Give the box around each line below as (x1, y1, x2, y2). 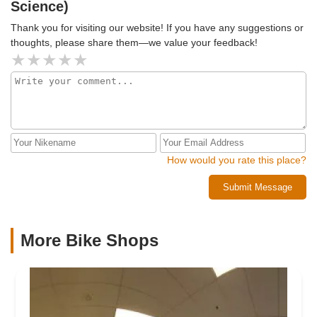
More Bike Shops (21, 230, 158, 250)
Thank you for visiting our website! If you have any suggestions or (11, 21, 304, 33)
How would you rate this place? (167, 154, 306, 166)
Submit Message (223, 181, 292, 192)
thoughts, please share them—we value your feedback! (11, 36, 258, 48)
